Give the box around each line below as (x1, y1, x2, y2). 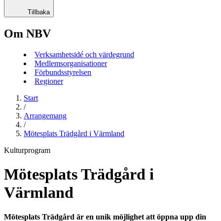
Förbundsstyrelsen (35, 68, 91, 76)
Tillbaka (28, 8, 50, 16)
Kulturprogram (4, 146, 50, 154)
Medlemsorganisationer (35, 59, 107, 68)
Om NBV (4, 27, 51, 40)
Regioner (35, 76, 63, 85)
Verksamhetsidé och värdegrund (35, 50, 134, 59)
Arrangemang (24, 111, 67, 120)
